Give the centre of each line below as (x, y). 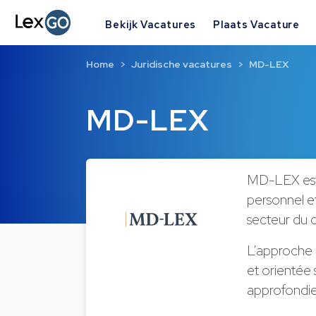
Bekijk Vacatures (151, 24)
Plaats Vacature (257, 24)
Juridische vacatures (182, 65)
